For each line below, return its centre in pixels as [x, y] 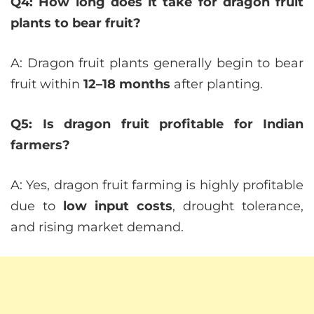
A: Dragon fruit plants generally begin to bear [157, 63]
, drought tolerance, [238, 206]
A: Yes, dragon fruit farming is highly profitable [157, 185]
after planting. [217, 84]
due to [37, 206]
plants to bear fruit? [76, 23]
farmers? [40, 145]
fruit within [47, 84]
